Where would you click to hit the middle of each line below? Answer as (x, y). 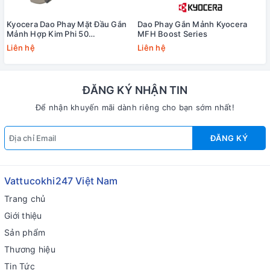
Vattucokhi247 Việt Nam (61, 181)
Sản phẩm (25, 232)
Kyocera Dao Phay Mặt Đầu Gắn (67, 24)
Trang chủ (25, 198)
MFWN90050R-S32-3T (51, 43)
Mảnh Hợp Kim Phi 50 (48, 33)
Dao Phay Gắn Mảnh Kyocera (193, 24)
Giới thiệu (23, 215)
